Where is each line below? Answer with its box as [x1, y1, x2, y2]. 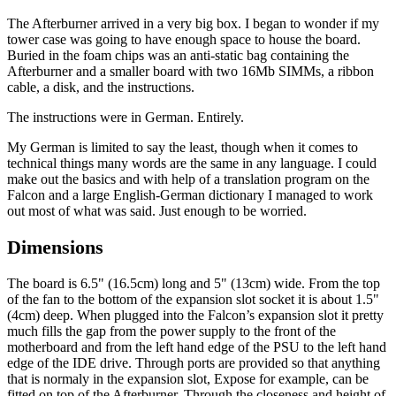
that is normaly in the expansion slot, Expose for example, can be [7, 370, 369, 386]
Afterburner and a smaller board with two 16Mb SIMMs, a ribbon [7, 64, 374, 80]
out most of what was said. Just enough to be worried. [7, 203, 307, 219]
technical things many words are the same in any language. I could [7, 156, 377, 171]
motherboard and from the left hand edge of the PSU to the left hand [7, 339, 386, 354]
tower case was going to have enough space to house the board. [7, 32, 361, 48]
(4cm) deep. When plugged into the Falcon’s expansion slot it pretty [7, 307, 384, 323]
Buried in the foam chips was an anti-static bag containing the [7, 48, 349, 64]
